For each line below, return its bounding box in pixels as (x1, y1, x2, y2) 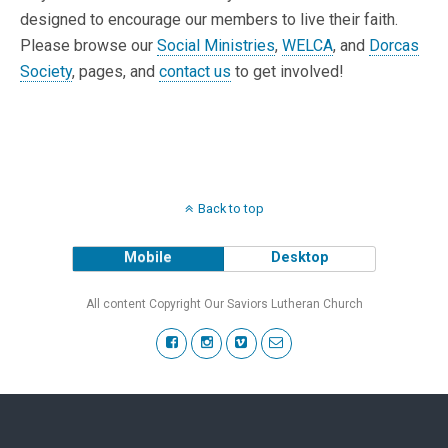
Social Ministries (157, 36, 275, 55)
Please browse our (20, 36, 157, 55)
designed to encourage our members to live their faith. (20, 10, 398, 29)
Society (20, 62, 72, 81)
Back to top (197, 201, 264, 216)
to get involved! (231, 62, 344, 81)
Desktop (270, 249, 329, 266)
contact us (159, 62, 231, 81)
